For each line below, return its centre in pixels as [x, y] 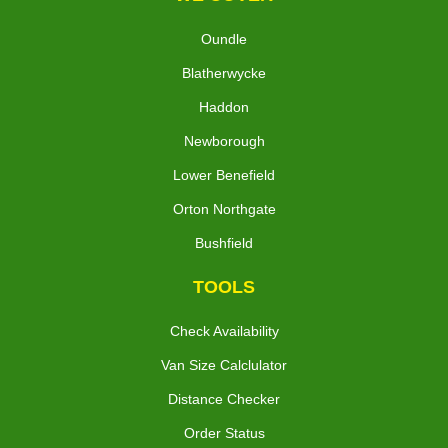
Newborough [224, 141]
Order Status [224, 433]
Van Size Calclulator [224, 365]
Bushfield [224, 243]
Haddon [224, 107]
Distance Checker [224, 399]
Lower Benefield [224, 175]
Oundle [224, 39]
